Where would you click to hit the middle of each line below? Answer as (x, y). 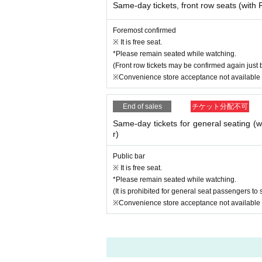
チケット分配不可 (220, 106)
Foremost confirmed (144, 30)
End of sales (142, 106)
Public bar (129, 156)
